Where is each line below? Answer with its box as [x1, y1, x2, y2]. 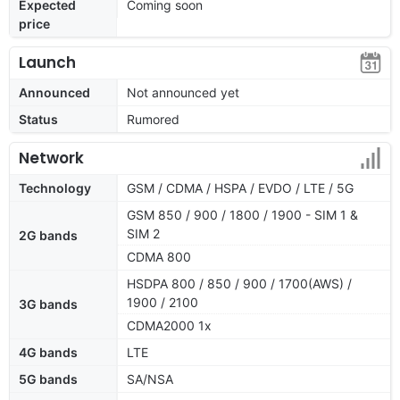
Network [19, 146, 84, 169]
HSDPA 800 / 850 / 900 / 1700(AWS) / [127, 275, 352, 291]
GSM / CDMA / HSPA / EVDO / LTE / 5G [127, 179, 354, 196]
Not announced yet [127, 84, 239, 100]
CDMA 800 [127, 248, 191, 264]
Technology [19, 179, 91, 196]
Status [19, 111, 58, 127]
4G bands [19, 344, 78, 360]
